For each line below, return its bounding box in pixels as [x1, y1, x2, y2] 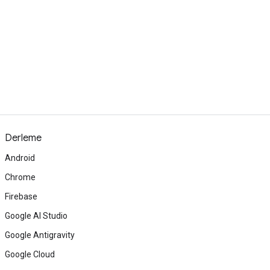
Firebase [5, 192, 37, 201]
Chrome [5, 172, 36, 182]
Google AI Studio [5, 211, 67, 221]
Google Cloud [5, 250, 55, 259]
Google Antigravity [5, 230, 75, 240]
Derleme [5, 132, 42, 144]
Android [5, 153, 35, 163]
